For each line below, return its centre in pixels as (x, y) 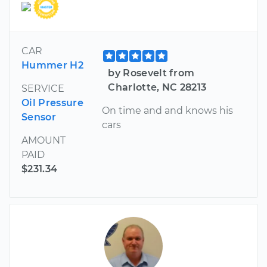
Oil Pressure (52, 103)
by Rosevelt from (151, 73)
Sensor (39, 117)
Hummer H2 (52, 65)
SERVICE (43, 88)
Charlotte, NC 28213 (157, 87)
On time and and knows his (168, 110)
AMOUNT (44, 140)
